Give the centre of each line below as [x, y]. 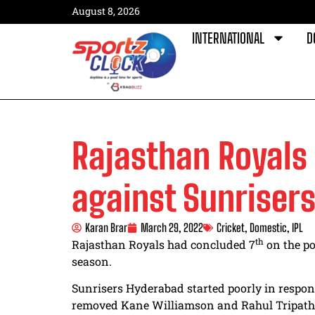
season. [92, 261]
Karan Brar [106, 227]
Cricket [231, 227]
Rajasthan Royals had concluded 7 [163, 244]
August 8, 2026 [106, 11]
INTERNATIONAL [228, 38]
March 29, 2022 [172, 227]
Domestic [268, 227]
